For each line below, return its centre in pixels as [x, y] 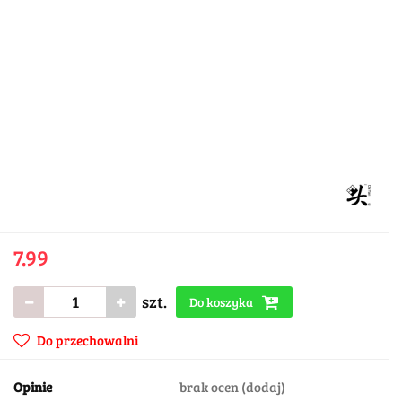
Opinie [33, 386]
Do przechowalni [87, 340]
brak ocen [210, 386]
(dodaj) [263, 386]
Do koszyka [223, 301]
